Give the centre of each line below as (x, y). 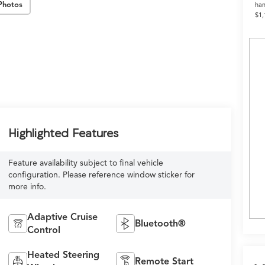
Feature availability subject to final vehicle (85, 163)
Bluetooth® (161, 224)
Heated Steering (63, 255)
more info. (27, 187)
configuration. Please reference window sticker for (101, 175)
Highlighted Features (63, 133)
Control (43, 230)
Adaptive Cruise (62, 217)
